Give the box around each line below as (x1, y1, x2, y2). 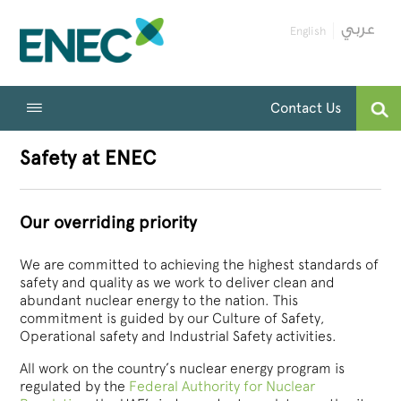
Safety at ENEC (20, 146, 157, 171)
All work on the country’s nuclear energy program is (20, 359, 346, 377)
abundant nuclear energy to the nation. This (20, 291, 299, 309)
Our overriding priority (20, 212, 198, 234)
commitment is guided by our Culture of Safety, (20, 309, 325, 327)
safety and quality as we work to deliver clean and (20, 273, 336, 291)
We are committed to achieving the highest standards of (20, 255, 380, 273)
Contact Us (270, 99, 341, 116)
